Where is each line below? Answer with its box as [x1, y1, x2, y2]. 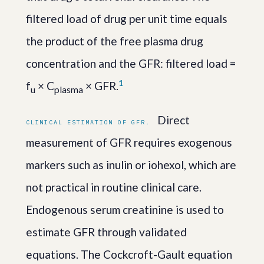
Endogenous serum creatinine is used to [26, 202, 224, 216]
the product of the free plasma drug [26, 34, 203, 48]
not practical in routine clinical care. [26, 180, 202, 194]
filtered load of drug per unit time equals [26, 12, 227, 25]
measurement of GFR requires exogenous [26, 135, 232, 149]
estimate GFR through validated [26, 225, 187, 239]
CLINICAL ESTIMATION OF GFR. [26, 118, 150, 126]
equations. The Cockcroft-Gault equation [26, 247, 232, 261]
